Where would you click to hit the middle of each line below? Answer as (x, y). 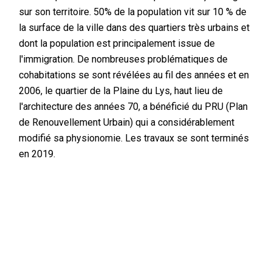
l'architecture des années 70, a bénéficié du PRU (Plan (134, 106)
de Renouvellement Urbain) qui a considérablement (127, 122)
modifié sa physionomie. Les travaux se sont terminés (134, 138)
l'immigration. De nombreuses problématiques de (124, 59)
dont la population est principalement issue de (117, 43)
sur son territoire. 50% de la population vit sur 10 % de (133, 12)
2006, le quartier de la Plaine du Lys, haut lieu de (121, 90)
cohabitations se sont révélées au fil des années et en (134, 75)
